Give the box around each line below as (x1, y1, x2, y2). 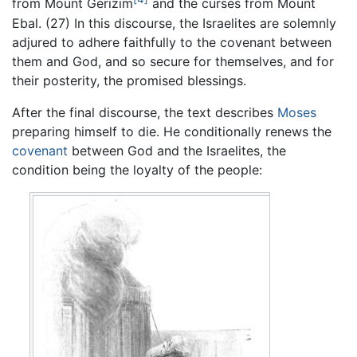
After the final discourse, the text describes (12, 104, 277, 120)
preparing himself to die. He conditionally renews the (12, 123, 331, 139)
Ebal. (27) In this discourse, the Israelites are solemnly (12, 14, 336, 31)
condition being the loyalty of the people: (12, 161, 262, 178)
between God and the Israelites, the (68, 142, 286, 159)
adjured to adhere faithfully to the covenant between (12, 33, 331, 50)
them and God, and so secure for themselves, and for (12, 53, 334, 69)
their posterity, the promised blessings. (12, 72, 246, 88)
